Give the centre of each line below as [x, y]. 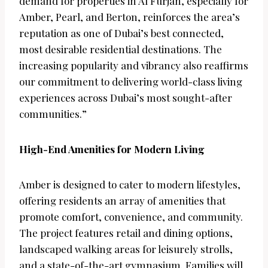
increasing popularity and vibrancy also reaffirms [134, 66]
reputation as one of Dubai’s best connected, [121, 33]
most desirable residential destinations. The [121, 49]
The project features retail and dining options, [126, 233]
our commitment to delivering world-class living [131, 82]
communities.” [53, 114]
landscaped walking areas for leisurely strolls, [126, 249]
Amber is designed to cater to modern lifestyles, [130, 185]
